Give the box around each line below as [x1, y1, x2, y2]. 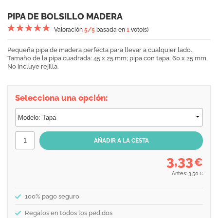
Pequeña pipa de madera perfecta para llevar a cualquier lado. [7, 46, 192, 54]
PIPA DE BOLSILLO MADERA [7, 11, 123, 21]
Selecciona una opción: [15, 93, 108, 103]
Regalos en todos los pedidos [25, 209, 112, 217]
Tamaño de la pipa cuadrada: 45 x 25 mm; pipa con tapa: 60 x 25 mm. [7, 54, 208, 62]
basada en [95, 26, 127, 33]
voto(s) [129, 26, 148, 33]
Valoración [54, 26, 84, 33]
